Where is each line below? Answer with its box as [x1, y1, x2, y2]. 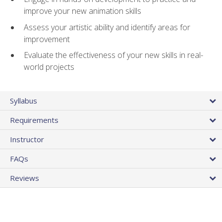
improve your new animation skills [24, 5, 141, 17]
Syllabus [10, 95, 37, 106]
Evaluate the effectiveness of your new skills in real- [24, 50, 203, 61]
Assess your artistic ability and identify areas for [24, 21, 190, 33]
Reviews [10, 172, 39, 183]
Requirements [10, 114, 58, 125]
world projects [24, 61, 74, 73]
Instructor [10, 134, 44, 144]
